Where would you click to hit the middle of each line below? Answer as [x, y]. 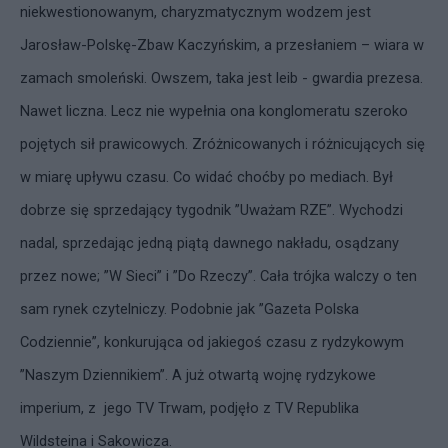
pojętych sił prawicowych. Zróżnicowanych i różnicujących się [222, 144]
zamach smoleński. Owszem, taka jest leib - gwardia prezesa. [221, 78]
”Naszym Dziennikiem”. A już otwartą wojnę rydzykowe [198, 375]
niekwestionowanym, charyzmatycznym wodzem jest [195, 12]
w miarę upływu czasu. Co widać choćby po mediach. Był [206, 177]
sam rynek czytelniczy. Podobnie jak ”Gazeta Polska [189, 309]
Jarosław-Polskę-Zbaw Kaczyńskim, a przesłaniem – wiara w [222, 45]
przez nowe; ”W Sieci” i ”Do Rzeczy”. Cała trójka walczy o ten [218, 276]
